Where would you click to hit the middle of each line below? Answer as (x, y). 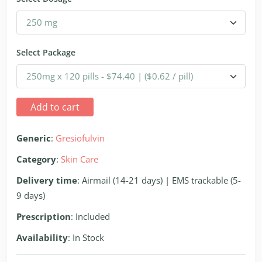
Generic (34, 138)
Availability (42, 237)
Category (36, 159)
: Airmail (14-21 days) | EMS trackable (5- (159, 180)
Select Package (46, 52)
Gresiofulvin (80, 138)
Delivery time (47, 180)
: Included (90, 216)
